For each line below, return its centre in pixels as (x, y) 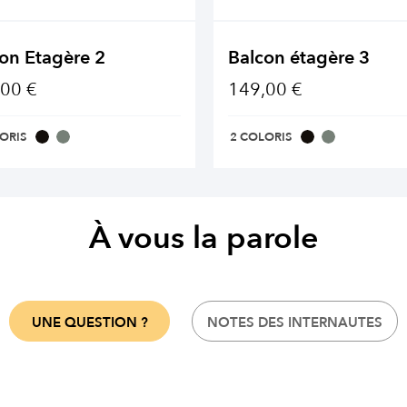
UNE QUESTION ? (89, 323)
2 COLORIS (261, 138)
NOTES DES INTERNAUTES (295, 323)
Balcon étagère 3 (299, 58)
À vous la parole (203, 238)
